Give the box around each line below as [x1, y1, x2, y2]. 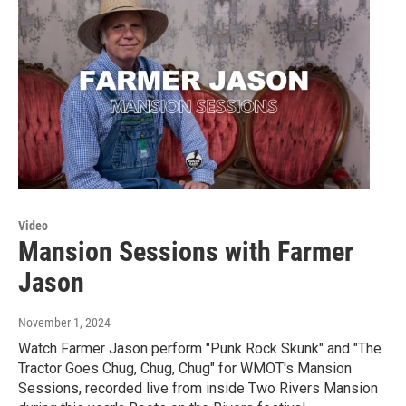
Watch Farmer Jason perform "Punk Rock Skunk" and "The [18, 340, 382, 358]
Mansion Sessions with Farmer [18, 236, 353, 268]
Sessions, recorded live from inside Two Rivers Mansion [18, 380, 378, 398]
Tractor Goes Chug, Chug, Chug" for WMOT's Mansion [18, 360, 352, 378]
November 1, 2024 [18, 315, 111, 331]
